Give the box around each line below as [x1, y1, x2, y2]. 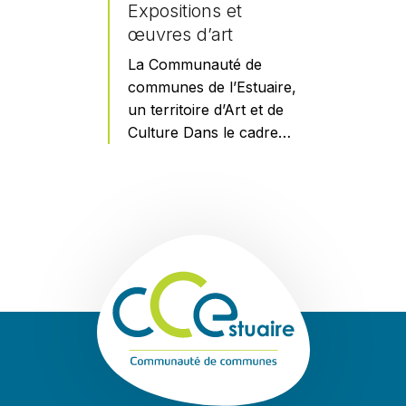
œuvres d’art [128, 24, 233, 46]
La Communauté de [128, 55, 262, 74]
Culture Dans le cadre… [128, 123, 291, 142]
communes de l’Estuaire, [128, 78, 296, 97]
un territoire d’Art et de [128, 101, 284, 120]
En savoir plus [89, 163, 175, 179]
